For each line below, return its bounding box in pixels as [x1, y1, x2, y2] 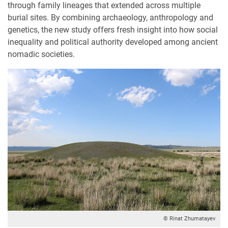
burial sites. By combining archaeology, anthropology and [8, 13, 213, 23]
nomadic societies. [8, 49, 77, 60]
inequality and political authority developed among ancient [8, 37, 218, 47]
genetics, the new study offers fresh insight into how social [8, 25, 218, 35]
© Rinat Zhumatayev [163, 215, 216, 222]
